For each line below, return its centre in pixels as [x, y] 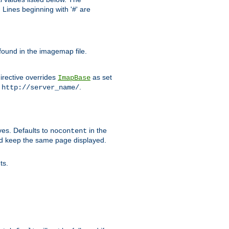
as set [101, 77]
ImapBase [74, 78]
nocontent [68, 131]
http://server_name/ [40, 88]
